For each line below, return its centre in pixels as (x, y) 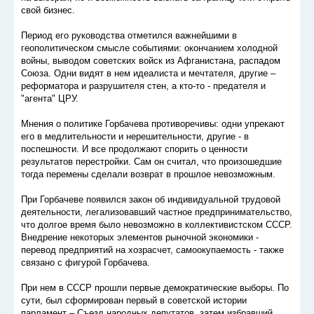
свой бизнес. (48, 11)
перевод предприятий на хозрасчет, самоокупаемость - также (152, 250)
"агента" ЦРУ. (50, 99)
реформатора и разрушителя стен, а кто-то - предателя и (143, 86)
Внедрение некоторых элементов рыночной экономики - (140, 238)
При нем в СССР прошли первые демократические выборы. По (155, 288)
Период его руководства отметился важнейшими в (129, 36)
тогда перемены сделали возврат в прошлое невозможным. (148, 175)
